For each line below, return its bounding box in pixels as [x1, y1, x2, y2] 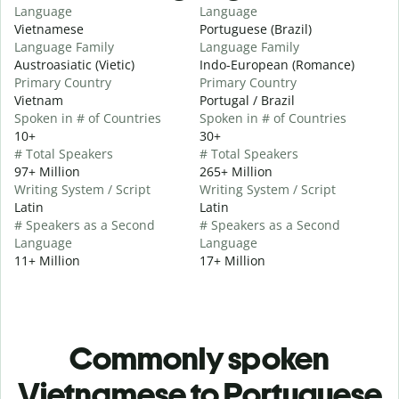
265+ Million [199, 162, 273, 180]
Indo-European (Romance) [199, 55, 354, 73]
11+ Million [14, 251, 80, 269]
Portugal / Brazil [199, 91, 295, 109]
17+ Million [199, 251, 265, 269]
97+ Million [14, 162, 80, 180]
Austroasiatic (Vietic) [14, 55, 134, 73]
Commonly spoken [69, 338, 330, 378]
